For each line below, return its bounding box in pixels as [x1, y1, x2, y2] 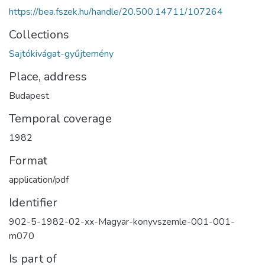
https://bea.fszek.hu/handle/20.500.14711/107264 [9, 5, 223, 19]
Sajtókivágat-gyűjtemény [9, 47, 114, 61]
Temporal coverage [9, 111, 112, 127]
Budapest [9, 89, 49, 103]
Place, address [9, 69, 87, 85]
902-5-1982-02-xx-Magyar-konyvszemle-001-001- [9, 215, 235, 229]
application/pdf [9, 173, 69, 187]
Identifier [9, 195, 57, 211]
